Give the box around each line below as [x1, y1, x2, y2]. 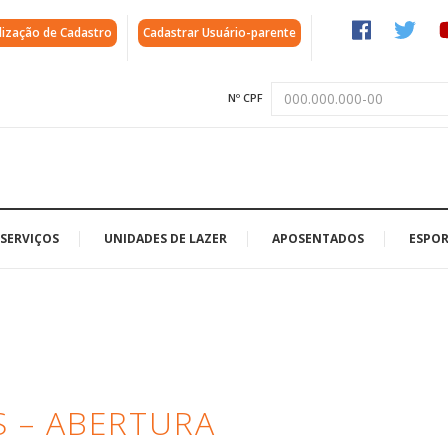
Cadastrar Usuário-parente [143, 24, 296, 41]
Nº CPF [228, 90, 263, 105]
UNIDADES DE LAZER [104, 229, 227, 247]
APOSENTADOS [272, 229, 364, 247]
